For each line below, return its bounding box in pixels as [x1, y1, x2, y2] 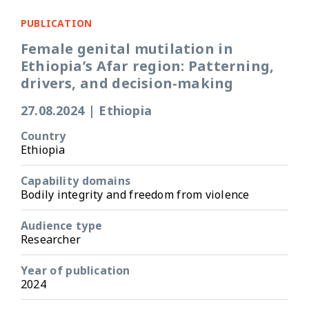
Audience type [21, 217, 102, 233]
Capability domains [21, 172, 130, 188]
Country [21, 128, 66, 143]
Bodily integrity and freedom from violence [21, 186, 250, 202]
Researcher [21, 231, 81, 247]
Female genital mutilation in [21, 39, 233, 58]
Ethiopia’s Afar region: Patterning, [21, 56, 275, 75]
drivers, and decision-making [21, 73, 234, 92]
